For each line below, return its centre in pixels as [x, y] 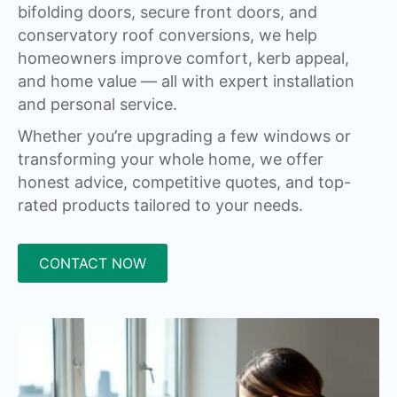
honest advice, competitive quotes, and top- [184, 182]
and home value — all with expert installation [186, 81]
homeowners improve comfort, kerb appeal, [183, 58]
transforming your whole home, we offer [171, 159]
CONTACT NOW [93, 263]
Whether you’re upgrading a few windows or [184, 136]
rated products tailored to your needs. [160, 205]
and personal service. [97, 104]
